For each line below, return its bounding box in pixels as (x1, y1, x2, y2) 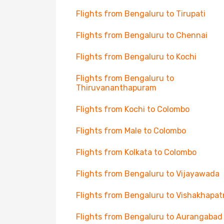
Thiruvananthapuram (76, 83, 156, 92)
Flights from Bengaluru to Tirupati (76, 9, 205, 18)
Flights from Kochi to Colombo (76, 104, 189, 114)
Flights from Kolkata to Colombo (76, 147, 196, 157)
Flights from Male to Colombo (76, 126, 186, 135)
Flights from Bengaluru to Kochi (76, 52, 196, 61)
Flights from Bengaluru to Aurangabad (76, 212, 222, 221)
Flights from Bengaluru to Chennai (76, 30, 207, 40)
